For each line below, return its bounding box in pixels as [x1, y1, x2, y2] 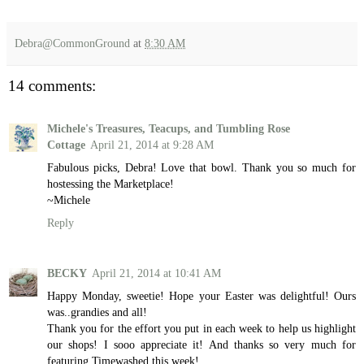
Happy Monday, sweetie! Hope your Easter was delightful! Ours [47, 288, 356, 302]
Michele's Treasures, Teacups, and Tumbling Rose [47, 121, 290, 135]
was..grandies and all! [47, 305, 147, 318]
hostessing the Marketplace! [47, 176, 174, 190]
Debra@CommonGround [15, 37, 130, 50]
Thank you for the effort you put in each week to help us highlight [47, 321, 356, 335]
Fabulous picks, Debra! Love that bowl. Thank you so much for [47, 160, 356, 174]
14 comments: [8, 77, 96, 95]
